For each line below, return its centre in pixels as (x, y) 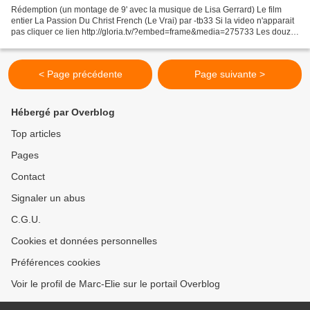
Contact (28, 176)
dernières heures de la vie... (63, 43)
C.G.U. (26, 219)
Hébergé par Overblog (63, 112)
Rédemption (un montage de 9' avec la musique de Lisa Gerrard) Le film (146, 9)
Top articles (36, 134)
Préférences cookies (56, 262)
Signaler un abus (48, 198)
